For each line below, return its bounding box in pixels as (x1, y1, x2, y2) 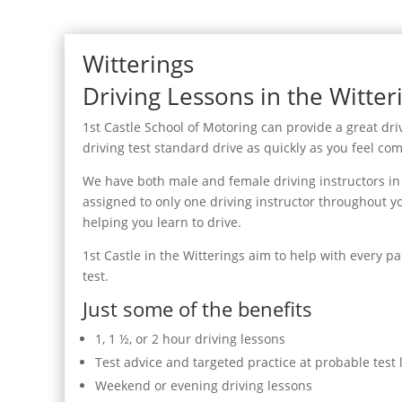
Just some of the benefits (83, 295, 312, 322)
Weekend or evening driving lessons (95, 377, 312, 394)
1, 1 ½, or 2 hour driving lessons (95, 330, 285, 347)
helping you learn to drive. (83, 214, 241, 231)
